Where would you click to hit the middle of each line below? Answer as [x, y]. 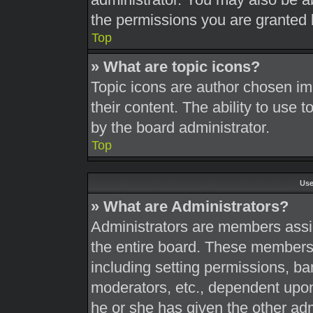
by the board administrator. [180, 128]
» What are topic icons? [175, 67]
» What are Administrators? [190, 206]
